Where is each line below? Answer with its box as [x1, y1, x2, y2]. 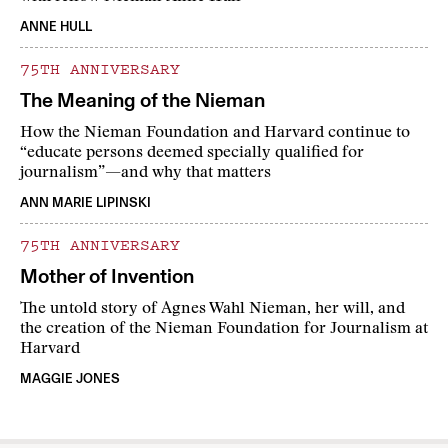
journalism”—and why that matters [20, 165, 271, 182]
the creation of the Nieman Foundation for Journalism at [20, 321, 428, 338]
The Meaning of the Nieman [20, 88, 265, 113]
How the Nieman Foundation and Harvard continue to [20, 125, 410, 142]
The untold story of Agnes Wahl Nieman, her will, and [20, 301, 405, 318]
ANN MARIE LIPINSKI [20, 195, 151, 211]
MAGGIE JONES [20, 371, 120, 387]
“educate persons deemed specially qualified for [20, 145, 364, 162]
